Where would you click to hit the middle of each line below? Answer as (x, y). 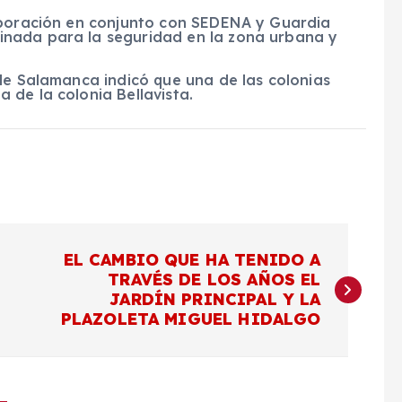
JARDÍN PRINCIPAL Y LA (215, 299)
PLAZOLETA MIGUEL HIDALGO (191, 319)
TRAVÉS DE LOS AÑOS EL (214, 279)
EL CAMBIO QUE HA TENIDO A (192, 259)
